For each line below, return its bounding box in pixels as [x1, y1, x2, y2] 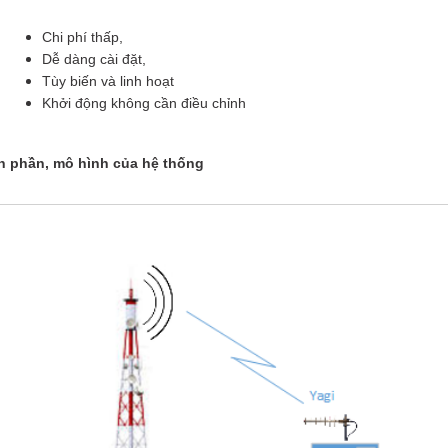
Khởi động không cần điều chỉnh [42, 95, 247, 111]
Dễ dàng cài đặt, [42, 51, 147, 67]
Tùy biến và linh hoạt [42, 73, 175, 89]
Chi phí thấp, [42, 29, 124, 45]
